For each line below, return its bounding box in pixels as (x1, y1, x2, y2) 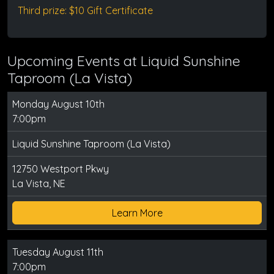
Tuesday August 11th (12, 246, 103, 258)
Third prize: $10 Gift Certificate (18, 4, 153, 17)
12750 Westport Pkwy (12, 163, 109, 175)
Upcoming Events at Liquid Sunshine (7, 52, 240, 70)
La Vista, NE (12, 177, 65, 190)
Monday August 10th (12, 98, 105, 110)
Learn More (111, 207, 163, 219)
